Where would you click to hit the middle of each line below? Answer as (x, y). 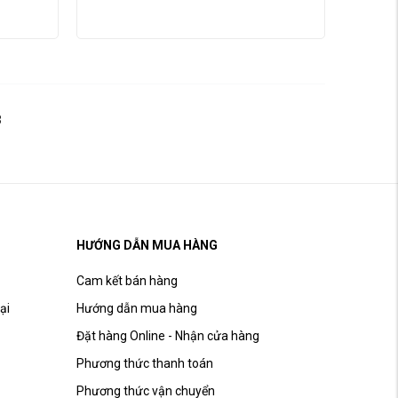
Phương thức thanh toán (144, 364)
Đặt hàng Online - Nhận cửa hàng (167, 336)
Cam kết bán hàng (127, 281)
